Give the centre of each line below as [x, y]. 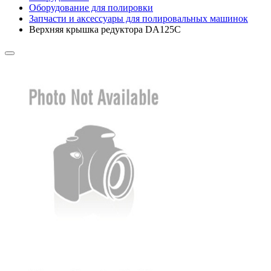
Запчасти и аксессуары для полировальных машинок [139, 18]
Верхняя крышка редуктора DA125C [105, 29]
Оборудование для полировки [91, 7]
